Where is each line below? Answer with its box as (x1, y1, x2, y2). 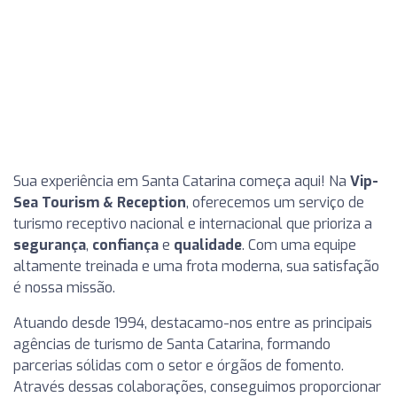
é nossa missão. (13, 278, 115, 297)
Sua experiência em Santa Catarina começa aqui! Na (13, 172, 350, 191)
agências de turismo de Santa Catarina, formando (13, 335, 331, 354)
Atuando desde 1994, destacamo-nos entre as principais (13, 314, 372, 332)
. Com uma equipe (242, 236, 356, 254)
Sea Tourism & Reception (13, 193, 186, 212)
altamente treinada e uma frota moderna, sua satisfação (13, 257, 379, 276)
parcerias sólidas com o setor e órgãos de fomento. (13, 356, 344, 375)
